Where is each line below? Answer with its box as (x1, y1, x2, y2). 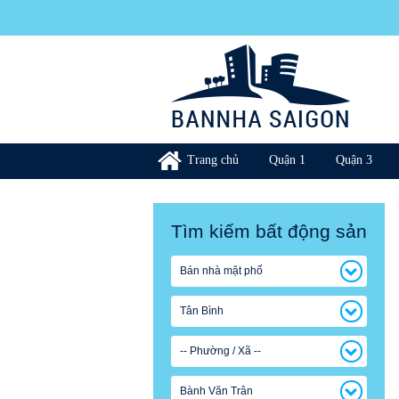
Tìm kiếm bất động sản (171, 221, 367, 241)
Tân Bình (180, 305, 224, 317)
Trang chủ (187, 153, 239, 167)
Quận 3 (336, 153, 372, 167)
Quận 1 (269, 153, 305, 167)
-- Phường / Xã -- (180, 345, 261, 357)
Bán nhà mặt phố (180, 265, 263, 277)
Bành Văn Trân (180, 385, 253, 397)
